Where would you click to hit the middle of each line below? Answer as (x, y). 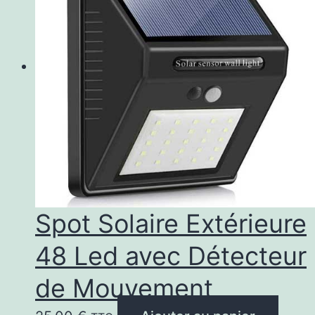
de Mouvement (124, 288)
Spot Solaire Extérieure (171, 223)
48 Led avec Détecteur (171, 256)
